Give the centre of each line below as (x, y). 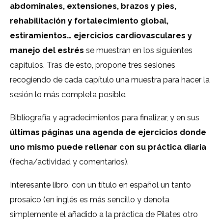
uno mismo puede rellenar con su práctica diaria (108, 147)
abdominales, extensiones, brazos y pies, (93, 6)
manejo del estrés (47, 51)
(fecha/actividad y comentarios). (69, 162)
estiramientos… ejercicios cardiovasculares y (101, 36)
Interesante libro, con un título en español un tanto (100, 185)
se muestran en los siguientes (138, 51)
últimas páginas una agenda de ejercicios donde (108, 133)
